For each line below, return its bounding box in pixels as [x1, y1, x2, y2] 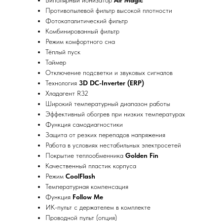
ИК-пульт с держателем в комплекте [45, 203, 150, 211]
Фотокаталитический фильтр [45, 17, 128, 25]
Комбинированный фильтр [45, 27, 119, 35]
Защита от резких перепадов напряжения [45, 131, 165, 139]
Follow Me [73, 193, 103, 201]
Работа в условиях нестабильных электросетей [45, 141, 181, 149]
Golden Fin [125, 151, 158, 159]
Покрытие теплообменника [45, 151, 125, 159]
